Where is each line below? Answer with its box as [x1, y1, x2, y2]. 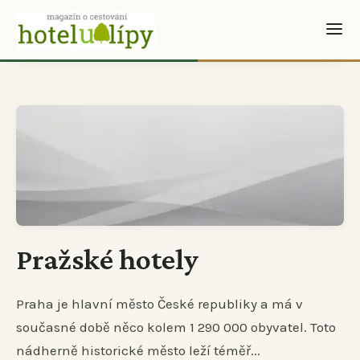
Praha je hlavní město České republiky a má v [16, 296, 303, 313]
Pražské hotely [16, 242, 198, 276]
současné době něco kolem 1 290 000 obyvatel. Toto [16, 319, 336, 336]
